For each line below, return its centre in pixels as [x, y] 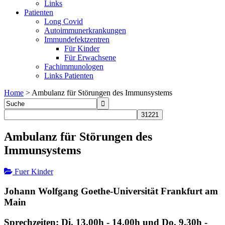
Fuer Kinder [33, 171]
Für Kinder [82, 48]
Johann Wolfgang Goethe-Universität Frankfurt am [111, 191]
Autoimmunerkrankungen [85, 30]
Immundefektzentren [77, 39]
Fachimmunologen [74, 67]
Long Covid [64, 21]
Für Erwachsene [90, 58]
